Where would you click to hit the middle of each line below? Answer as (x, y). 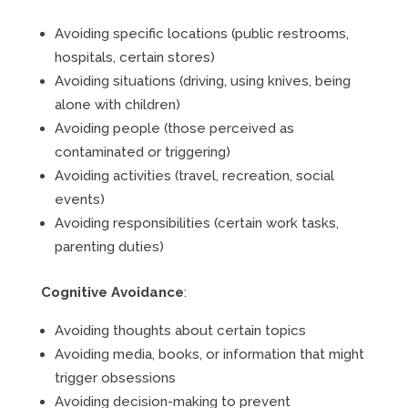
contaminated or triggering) (142, 152)
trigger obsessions (115, 378)
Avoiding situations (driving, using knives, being (202, 81)
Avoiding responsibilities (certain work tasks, (196, 223)
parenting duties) (109, 247)
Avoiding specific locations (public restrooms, (201, 34)
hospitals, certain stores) (134, 57)
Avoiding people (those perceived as (174, 128)
